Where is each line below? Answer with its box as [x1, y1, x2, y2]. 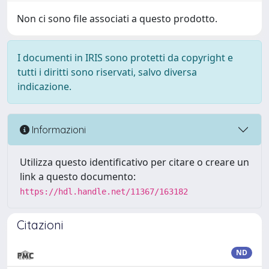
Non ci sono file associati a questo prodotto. [17, 12, 217, 25]
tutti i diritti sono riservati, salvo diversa [17, 65, 197, 79]
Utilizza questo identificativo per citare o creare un [20, 156, 249, 169]
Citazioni [17, 217, 64, 232]
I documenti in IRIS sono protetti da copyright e [17, 51, 233, 64]
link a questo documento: [20, 170, 136, 183]
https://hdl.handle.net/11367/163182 [20, 187, 188, 196]
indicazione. [17, 80, 71, 93]
